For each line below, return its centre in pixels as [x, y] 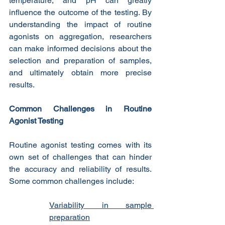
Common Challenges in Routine [80, 109]
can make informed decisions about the [80, 49]
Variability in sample [100, 205]
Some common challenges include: [72, 181]
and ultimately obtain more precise [80, 73]
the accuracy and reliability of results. [80, 169]
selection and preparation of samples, [80, 61]
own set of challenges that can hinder [80, 157]
